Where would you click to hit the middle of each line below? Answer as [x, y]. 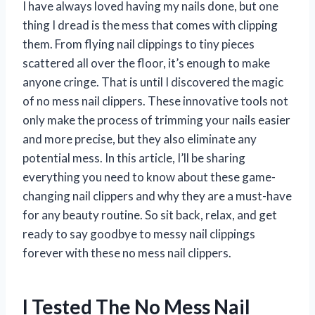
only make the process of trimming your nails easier [156, 120]
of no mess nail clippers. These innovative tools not [155, 101]
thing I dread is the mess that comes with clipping [150, 25]
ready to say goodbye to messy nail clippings [139, 233]
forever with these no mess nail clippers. [127, 252]
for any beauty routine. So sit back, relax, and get [150, 214]
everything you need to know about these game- [149, 176]
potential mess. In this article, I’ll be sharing [134, 157]
